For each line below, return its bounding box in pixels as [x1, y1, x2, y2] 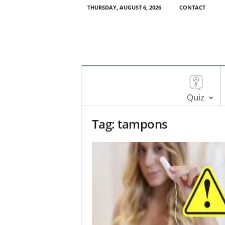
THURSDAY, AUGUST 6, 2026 [87, 4, 161, 11]
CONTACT [179, 4, 205, 11]
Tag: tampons [91, 116, 168, 132]
